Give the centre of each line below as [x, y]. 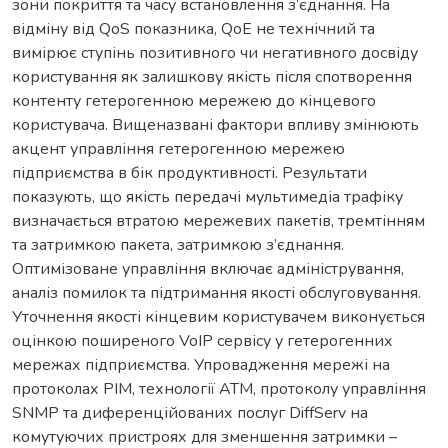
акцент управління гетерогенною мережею [178, 148]
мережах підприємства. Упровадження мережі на [201, 364]
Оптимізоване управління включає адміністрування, [208, 268]
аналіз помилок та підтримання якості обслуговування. [216, 292]
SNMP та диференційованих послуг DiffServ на [190, 412]
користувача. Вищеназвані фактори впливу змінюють [215, 124]
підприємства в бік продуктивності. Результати [189, 172]
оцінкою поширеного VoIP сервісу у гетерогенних [202, 340]
